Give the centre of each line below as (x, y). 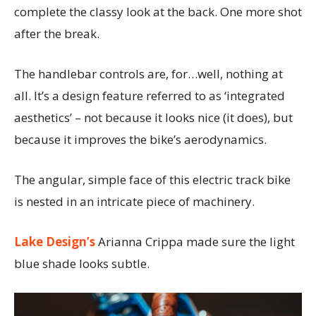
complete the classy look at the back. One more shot (158, 11)
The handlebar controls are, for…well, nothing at (148, 73)
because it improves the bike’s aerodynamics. (140, 139)
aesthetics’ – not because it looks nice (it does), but (153, 117)
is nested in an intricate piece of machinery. (134, 201)
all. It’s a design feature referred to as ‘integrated (150, 95)
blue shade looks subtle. (82, 263)
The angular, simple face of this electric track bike (152, 179)
